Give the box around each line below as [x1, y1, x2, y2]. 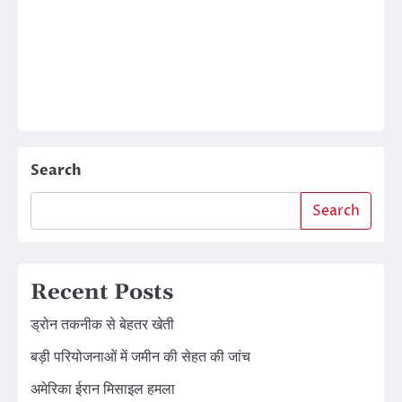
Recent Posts [31, 278, 173, 306]
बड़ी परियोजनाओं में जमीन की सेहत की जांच [31, 346, 250, 367]
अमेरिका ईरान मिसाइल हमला [31, 379, 175, 399]
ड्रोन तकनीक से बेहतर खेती [31, 314, 174, 335]
